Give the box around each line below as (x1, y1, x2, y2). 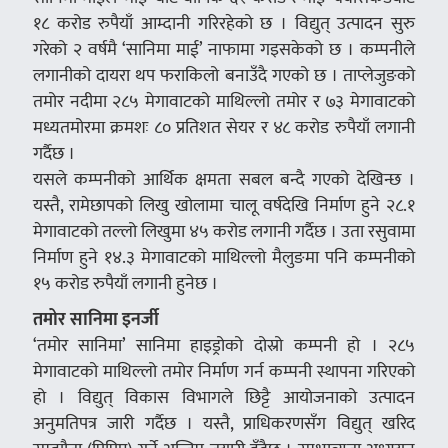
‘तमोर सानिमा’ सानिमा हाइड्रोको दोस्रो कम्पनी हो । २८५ (32, 330, 416, 360)
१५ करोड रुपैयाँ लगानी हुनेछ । (32, 268, 218, 298)
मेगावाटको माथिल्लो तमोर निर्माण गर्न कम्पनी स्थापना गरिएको (32, 356, 416, 386)
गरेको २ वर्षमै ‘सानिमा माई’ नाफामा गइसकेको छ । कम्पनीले (32, 34, 416, 64)
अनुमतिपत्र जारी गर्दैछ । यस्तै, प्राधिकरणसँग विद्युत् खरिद (32, 408, 416, 438)
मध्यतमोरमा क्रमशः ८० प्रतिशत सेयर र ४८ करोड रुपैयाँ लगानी (32, 112, 416, 142)
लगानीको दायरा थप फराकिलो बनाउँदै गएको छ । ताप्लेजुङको (32, 60, 416, 90)
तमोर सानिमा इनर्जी (32, 304, 159, 334)
